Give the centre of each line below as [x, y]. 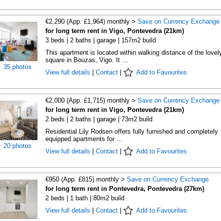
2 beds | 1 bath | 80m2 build [85, 198]
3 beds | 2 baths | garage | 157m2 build [100, 40]
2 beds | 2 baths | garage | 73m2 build [99, 119]
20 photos [18, 146]
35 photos [18, 67]
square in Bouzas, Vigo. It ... [86, 60]
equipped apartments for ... [84, 139]
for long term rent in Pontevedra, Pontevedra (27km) [125, 189]
